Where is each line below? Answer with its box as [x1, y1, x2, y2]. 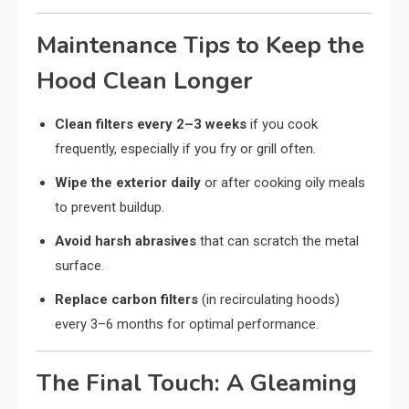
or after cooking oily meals [201, 173, 365, 191]
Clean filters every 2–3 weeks [55, 115, 246, 132]
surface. [55, 257, 104, 274]
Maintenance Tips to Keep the [37, 28, 364, 61]
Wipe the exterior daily [55, 173, 201, 191]
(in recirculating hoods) [198, 290, 340, 308]
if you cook [246, 115, 318, 132]
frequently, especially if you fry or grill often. [55, 140, 316, 157]
